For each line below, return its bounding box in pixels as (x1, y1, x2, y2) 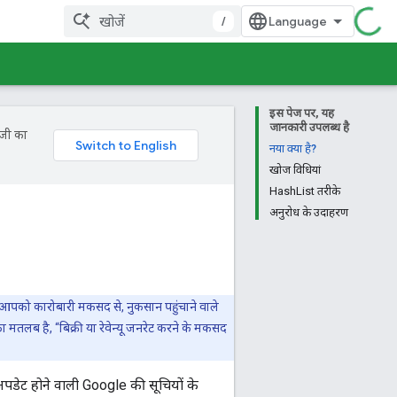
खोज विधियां (269, 163, 321, 176)
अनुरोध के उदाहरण (269, 206, 348, 219)
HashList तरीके (269, 184, 340, 198)
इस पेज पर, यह (269, 106, 334, 120)
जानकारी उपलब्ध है (269, 121, 349, 134)
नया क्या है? (269, 142, 316, 155)
